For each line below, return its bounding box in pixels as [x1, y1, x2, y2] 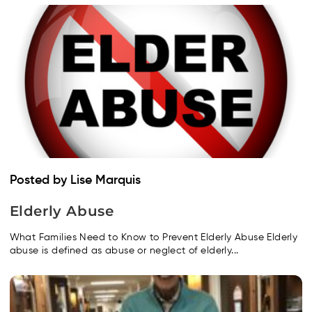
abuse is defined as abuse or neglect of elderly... [9, 245, 239, 256]
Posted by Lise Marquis [9, 173, 141, 187]
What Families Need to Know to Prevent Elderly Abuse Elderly [9, 232, 298, 242]
